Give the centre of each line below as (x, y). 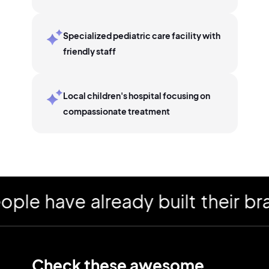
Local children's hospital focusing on (136, 95)
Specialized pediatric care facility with (141, 35)
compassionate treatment (116, 111)
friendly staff (89, 51)
